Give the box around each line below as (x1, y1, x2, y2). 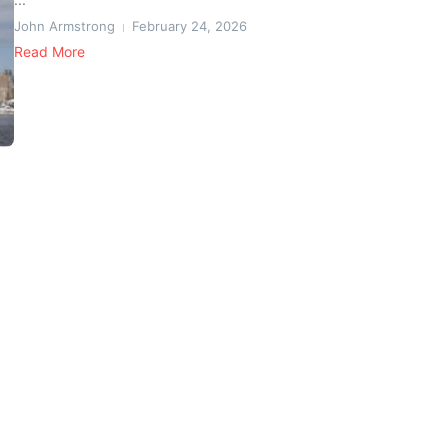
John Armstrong (14, 18, 115, 34)
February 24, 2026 (132, 18, 247, 34)
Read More (14, 43, 85, 60)
